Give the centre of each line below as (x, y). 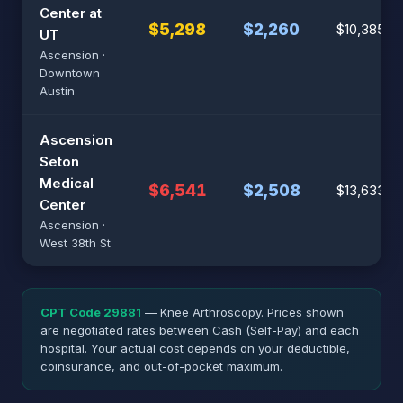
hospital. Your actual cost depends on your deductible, (195, 348)
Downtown (70, 73)
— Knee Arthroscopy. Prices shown (242, 312)
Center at (71, 13)
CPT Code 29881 (91, 312)
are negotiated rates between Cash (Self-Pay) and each (200, 330)
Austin (57, 91)
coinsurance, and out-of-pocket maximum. (161, 366)
